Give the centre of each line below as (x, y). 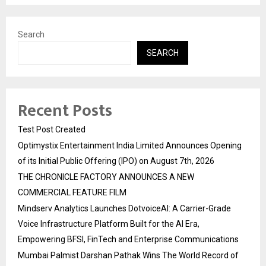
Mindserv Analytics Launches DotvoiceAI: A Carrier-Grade (124, 209)
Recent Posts (65, 111)
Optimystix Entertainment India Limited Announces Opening (130, 146)
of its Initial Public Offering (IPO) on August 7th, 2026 (116, 161)
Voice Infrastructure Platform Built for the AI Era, (109, 224)
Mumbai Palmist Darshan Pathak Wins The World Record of (128, 256)
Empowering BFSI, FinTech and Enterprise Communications (128, 240)
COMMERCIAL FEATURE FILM (72, 193)
